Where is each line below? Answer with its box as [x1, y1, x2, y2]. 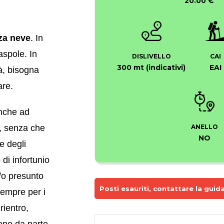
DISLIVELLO [131, 52, 171, 60]
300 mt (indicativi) [117, 62, 186, 72]
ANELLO [190, 122, 218, 130]
